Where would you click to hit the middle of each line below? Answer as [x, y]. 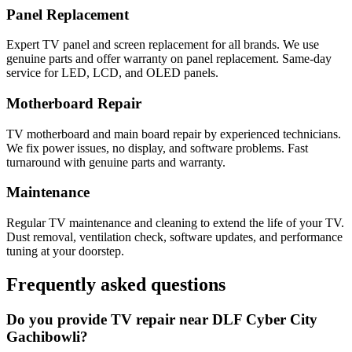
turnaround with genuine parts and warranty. [116, 162]
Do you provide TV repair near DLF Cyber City [162, 319]
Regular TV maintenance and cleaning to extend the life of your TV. [175, 223]
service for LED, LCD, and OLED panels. [112, 73]
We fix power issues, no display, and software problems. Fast [157, 148]
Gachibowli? [47, 337]
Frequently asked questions [116, 285]
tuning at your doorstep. [65, 251]
